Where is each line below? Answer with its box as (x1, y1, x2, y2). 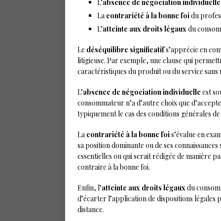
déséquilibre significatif (86, 45, 164, 54)
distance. (77, 205, 104, 214)
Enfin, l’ (77, 183, 102, 192)
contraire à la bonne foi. (77, 162, 150, 172)
